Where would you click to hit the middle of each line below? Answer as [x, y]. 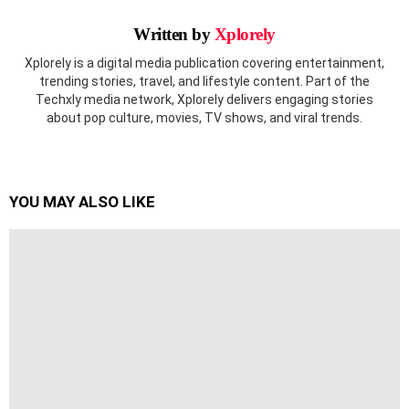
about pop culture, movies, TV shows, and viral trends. [204, 117]
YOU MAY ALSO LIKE [82, 201]
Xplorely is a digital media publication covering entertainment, [204, 63]
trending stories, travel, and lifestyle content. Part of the [204, 81]
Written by [174, 35]
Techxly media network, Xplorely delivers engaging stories [204, 99]
